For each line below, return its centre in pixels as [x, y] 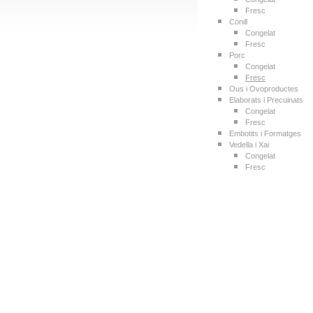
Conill [238, 22]
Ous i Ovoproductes [264, 89]
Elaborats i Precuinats [266, 100]
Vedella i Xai [249, 145]
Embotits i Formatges [265, 133]
